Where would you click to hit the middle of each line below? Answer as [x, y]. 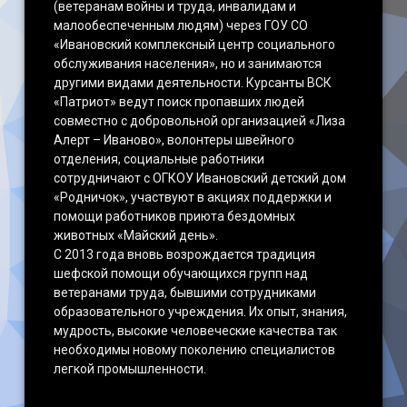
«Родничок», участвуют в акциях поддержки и [193, 197]
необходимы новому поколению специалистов [195, 350]
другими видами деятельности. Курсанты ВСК [193, 83]
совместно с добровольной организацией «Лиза [200, 121]
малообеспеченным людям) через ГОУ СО [181, 25]
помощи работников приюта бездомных [175, 216]
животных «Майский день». [136, 235]
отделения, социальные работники [159, 159]
